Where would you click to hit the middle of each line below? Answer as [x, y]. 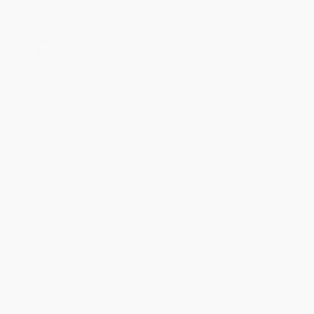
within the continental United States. [108, 27]
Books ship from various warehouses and [191, 107]
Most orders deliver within [176, 40]
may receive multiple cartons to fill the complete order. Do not [159, 118]
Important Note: [71, 107]
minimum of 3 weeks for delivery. [102, 71]
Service [51, 172]
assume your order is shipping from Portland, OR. [135, 128]
